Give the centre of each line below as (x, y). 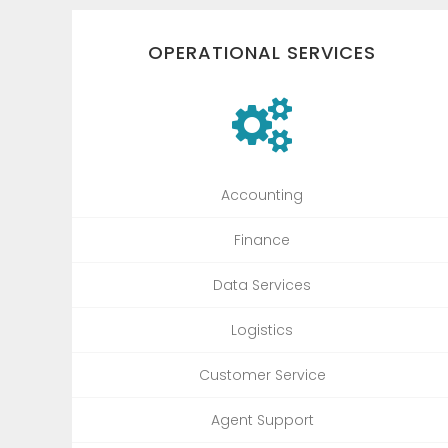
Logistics (262, 329)
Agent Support (262, 419)
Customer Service (262, 374)
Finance (262, 239)
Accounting (262, 194)
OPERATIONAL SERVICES (262, 52)
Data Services (262, 284)
